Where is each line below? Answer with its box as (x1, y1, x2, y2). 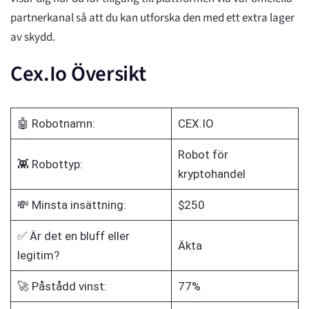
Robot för (177, 148, 228, 162)
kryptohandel (177, 167, 246, 181)
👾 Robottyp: (17, 157, 83, 172)
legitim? (17, 248, 59, 263)
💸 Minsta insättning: (17, 198, 126, 212)
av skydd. (10, 29, 55, 46)
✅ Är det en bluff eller (17, 229, 130, 243)
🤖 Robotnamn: (17, 117, 95, 131)
